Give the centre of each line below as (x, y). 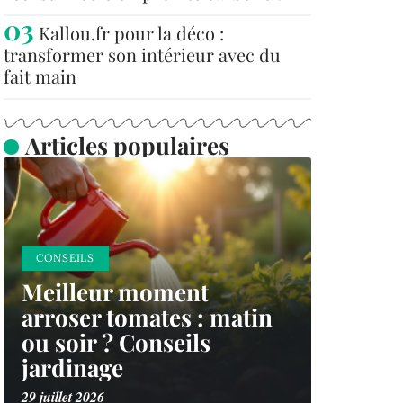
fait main (40, 76)
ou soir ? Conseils (116, 342)
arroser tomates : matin (147, 317)
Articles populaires (127, 145)
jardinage (72, 367)
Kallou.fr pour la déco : (131, 33)
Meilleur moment (115, 292)
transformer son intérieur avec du (142, 54)
